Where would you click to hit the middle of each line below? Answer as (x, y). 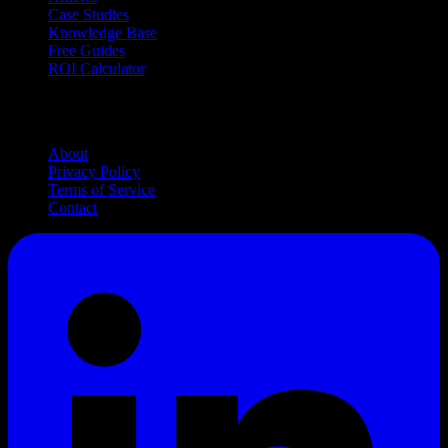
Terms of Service (101, 189)
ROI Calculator (96, 69)
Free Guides (86, 51)
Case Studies (88, 15)
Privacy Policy (94, 171)
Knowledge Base (102, 33)
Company (57, 111)
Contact (72, 207)
